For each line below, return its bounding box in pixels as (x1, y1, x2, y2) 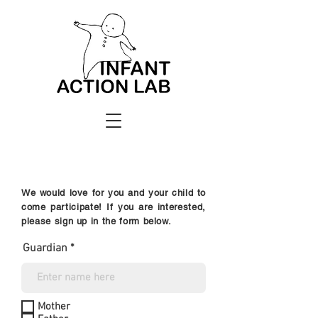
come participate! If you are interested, (21, 202, 206, 212)
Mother (38, 300, 70, 313)
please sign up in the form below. (21, 216, 172, 226)
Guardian (23, 241, 67, 256)
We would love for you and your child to (21, 187, 206, 198)
